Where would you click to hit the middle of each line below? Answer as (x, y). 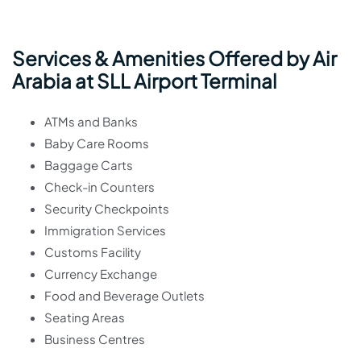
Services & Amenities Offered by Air (174, 58)
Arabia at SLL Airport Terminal (145, 81)
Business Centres (95, 339)
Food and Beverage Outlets (124, 295)
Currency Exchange (101, 274)
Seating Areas (85, 317)
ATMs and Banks (91, 121)
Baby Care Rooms (97, 143)
